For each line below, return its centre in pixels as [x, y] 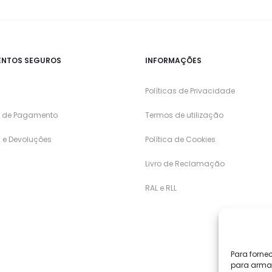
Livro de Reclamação [185, 164]
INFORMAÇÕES [173, 61]
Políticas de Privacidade [190, 91]
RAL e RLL [161, 188]
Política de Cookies [180, 140]
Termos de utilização [184, 115]
